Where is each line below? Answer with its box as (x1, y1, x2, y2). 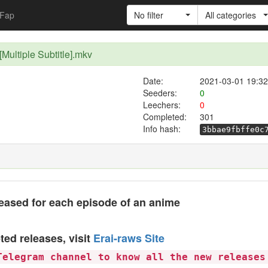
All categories (205, 9, 256, 21)
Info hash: (143, 123, 181, 135)
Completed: (142, 111, 187, 123)
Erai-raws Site (93, 230, 165, 246)
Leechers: (142, 99, 181, 111)
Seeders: (142, 87, 177, 99)
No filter (134, 9, 163, 21)
